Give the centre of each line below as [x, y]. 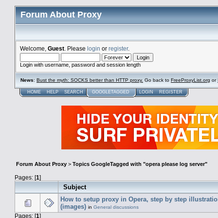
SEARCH [74, 92]
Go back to [157, 80]
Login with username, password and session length [80, 65]
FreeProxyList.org [191, 80]
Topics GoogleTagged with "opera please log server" [140, 164]
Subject [75, 187]
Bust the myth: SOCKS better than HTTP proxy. [90, 80]
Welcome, [34, 48]
